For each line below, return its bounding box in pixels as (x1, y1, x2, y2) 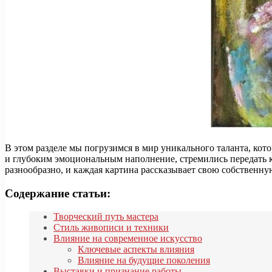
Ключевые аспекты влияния (78, 244, 194, 255)
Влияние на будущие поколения (78, 255, 210, 266)
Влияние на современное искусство (53, 233, 202, 244)
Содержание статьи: (5, 186, 110, 200)
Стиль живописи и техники (53, 222, 169, 233)
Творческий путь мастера (53, 211, 158, 222)
